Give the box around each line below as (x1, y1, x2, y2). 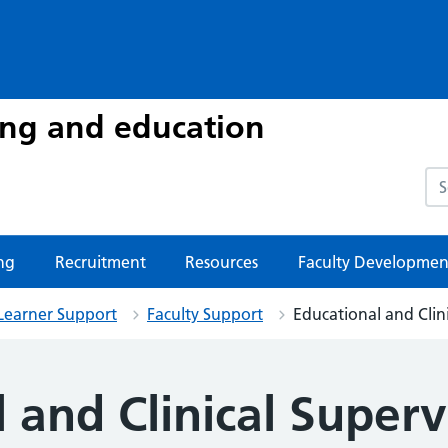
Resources (185, 252, 258, 272)
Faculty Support (147, 304, 263, 324)
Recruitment (54, 252, 146, 272)
